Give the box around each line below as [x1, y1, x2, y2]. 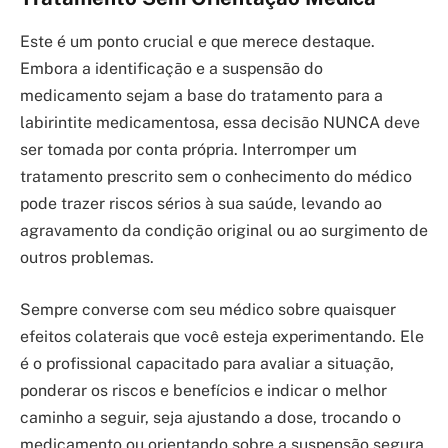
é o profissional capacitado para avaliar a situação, [20, 353, 394, 373]
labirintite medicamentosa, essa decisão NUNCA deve [20, 113, 420, 133]
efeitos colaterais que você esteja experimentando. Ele [20, 326, 424, 346]
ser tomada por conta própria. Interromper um [20, 140, 357, 160]
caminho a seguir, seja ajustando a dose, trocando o [20, 407, 401, 427]
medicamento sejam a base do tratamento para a [20, 86, 383, 106]
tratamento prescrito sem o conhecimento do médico [20, 167, 412, 187]
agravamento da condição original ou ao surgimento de [20, 221, 428, 241]
